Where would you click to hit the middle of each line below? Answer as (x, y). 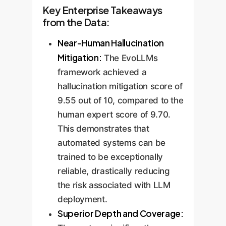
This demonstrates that (103, 128)
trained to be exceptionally (110, 157)
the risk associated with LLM (114, 185)
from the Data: (76, 22)
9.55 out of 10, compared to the (121, 100)
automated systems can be (111, 143)
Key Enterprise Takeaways (102, 10)
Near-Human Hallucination (111, 43)
